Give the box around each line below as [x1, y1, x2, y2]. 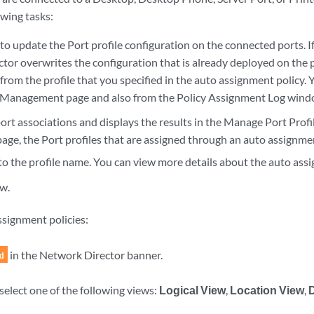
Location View [230, 283, 305, 296]
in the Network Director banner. [8, 248, 163, 262]
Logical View [159, 283, 226, 296]
